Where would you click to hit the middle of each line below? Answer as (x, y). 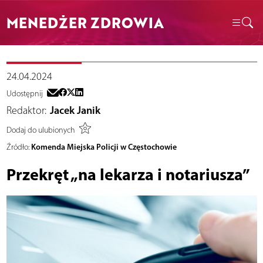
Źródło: (18, 147)
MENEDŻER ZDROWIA (85, 22)
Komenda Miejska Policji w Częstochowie (104, 147)
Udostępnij (24, 94)
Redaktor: (26, 111)
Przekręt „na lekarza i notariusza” (128, 174)
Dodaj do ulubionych (41, 130)
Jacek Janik (75, 111)
